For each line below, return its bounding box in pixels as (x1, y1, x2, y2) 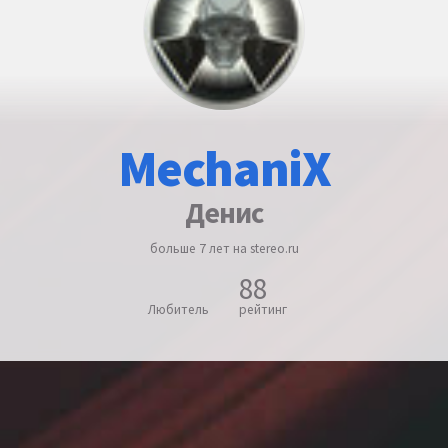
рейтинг (239, 300, 287, 318)
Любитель (148, 300, 209, 318)
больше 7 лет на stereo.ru (149, 239, 299, 257)
